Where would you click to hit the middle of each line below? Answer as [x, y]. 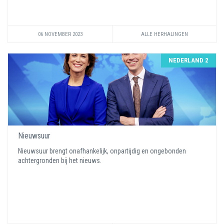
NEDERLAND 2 [188, 60]
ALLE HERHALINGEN [164, 34]
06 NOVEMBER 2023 [60, 34]
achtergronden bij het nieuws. [60, 160]
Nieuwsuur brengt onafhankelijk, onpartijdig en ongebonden [102, 151]
